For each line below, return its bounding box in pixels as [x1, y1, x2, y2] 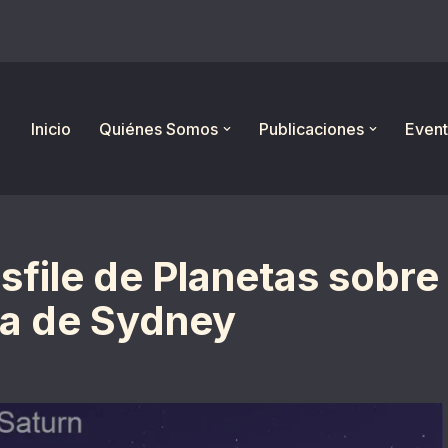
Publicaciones [259, 118, 364, 139]
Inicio [31, 118, 71, 139]
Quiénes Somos [99, 118, 218, 139]
